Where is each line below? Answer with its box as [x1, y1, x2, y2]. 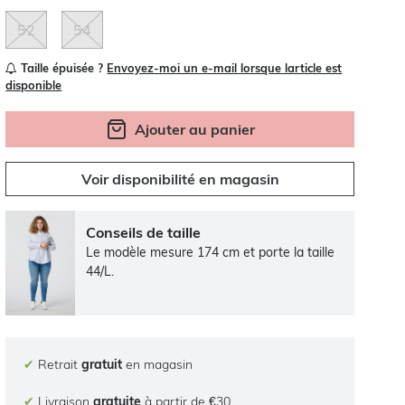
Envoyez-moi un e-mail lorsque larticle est [107, 61, 343, 76]
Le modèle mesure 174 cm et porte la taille [86, 244, 335, 261]
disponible [5, 78, 62, 93]
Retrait [34, 355, 82, 372]
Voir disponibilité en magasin [80, 170, 279, 189]
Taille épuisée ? [17, 61, 108, 76]
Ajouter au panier [134, 120, 255, 139]
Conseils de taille [86, 223, 202, 242]
